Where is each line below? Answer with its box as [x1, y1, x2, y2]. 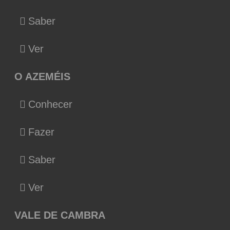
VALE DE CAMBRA [14, 209, 105, 221]
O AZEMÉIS [14, 70, 70, 82]
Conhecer [28, 98, 72, 110]
